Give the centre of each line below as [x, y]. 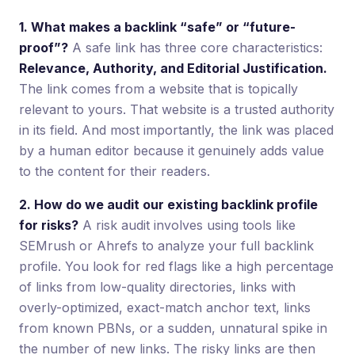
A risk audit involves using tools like [187, 225]
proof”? [44, 48]
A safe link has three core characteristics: [195, 48]
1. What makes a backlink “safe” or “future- [157, 27]
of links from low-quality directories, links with [157, 287]
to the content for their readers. [115, 172]
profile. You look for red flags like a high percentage [176, 267]
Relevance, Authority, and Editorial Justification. [173, 69]
